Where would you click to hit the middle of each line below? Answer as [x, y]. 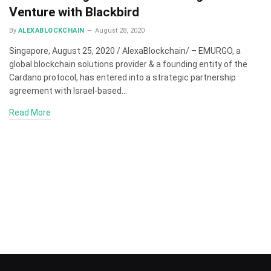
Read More [30, 113]
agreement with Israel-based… [68, 91]
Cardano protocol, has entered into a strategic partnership [122, 77]
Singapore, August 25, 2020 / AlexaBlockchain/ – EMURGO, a [125, 51]
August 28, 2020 [119, 31]
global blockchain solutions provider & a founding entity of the [128, 64]
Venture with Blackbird [74, 12]
